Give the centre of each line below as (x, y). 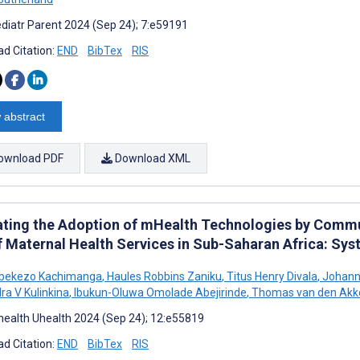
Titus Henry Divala (271, 276)
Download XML (151, 158)
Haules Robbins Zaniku (163, 276)
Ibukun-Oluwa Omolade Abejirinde (159, 292)
